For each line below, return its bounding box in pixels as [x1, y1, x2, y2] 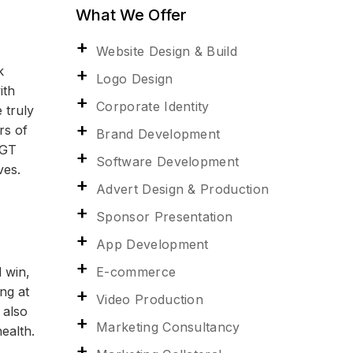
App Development [96, 236, 209, 252]
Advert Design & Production [96, 180, 269, 197]
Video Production [96, 291, 204, 307]
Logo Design [96, 70, 173, 87]
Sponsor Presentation [96, 208, 233, 225]
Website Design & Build [96, 43, 238, 59]
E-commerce [96, 263, 176, 280]
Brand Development [96, 125, 221, 142]
